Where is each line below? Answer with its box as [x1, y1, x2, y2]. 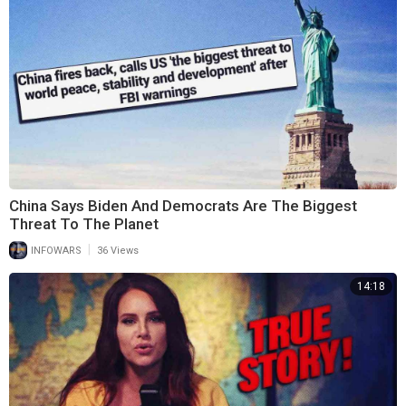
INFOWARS [28, 245, 82, 257]
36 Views [97, 245, 139, 257]
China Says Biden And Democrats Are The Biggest [9, 197, 357, 216]
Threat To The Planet [9, 215, 159, 234]
